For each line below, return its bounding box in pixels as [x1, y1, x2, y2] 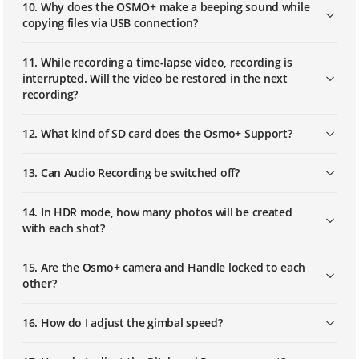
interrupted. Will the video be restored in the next [22, 71, 288, 86]
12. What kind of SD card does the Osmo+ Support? [22, 126, 292, 141]
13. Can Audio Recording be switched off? [22, 165, 240, 180]
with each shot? [22, 220, 105, 236]
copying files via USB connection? [22, 15, 198, 30]
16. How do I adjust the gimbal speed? [22, 315, 223, 330]
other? [22, 276, 57, 291]
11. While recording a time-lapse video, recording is [22, 54, 292, 70]
